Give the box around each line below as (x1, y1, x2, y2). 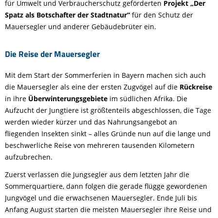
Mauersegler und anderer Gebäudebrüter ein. (5, 22, 156, 32)
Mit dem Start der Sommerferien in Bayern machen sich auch (5, 71, 206, 80)
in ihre (5, 94, 28, 104)
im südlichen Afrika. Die (108, 94, 187, 104)
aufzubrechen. (5, 152, 53, 162)
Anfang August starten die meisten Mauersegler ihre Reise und (5, 205, 212, 215)
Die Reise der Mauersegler (5, 47, 100, 61)
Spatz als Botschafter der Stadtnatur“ (5, 10, 130, 20)
